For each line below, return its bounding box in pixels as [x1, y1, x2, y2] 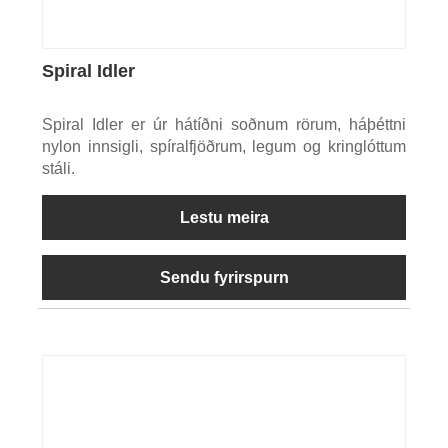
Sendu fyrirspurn [159, 269, 289, 287]
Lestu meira [179, 209, 269, 227]
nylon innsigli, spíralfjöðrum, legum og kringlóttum [41, 138, 407, 156]
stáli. [41, 160, 75, 178]
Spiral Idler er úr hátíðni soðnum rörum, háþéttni [41, 116, 407, 134]
